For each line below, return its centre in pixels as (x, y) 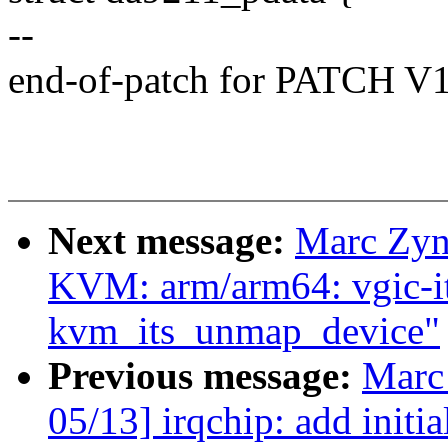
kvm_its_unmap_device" (244, 331)
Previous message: (205, 376)
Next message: (171, 241)
